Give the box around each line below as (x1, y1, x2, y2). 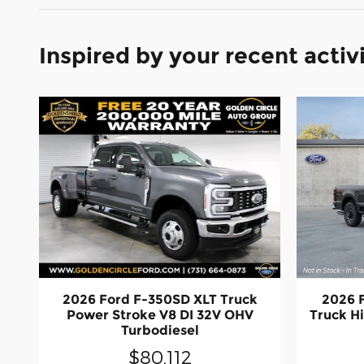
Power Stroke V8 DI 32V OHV (66, 307, 253, 323)
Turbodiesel (120, 323, 199, 339)
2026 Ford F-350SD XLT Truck (62, 292, 258, 308)
